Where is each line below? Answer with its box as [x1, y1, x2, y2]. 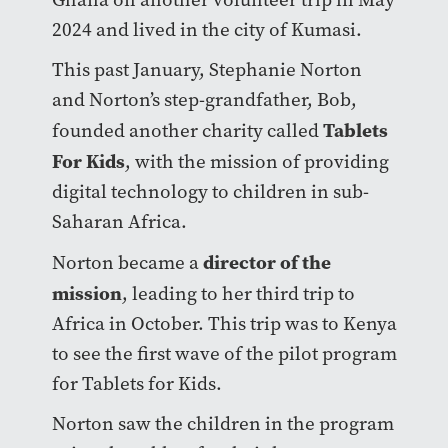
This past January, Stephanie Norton [51, 56, 362, 82]
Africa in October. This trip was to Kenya [51, 310, 397, 336]
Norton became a [51, 249, 203, 275]
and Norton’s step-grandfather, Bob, [51, 86, 357, 112]
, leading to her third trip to [121, 280, 355, 306]
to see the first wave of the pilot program [51, 340, 397, 366]
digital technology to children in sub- [51, 178, 369, 204]
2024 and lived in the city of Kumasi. [51, 16, 366, 42]
